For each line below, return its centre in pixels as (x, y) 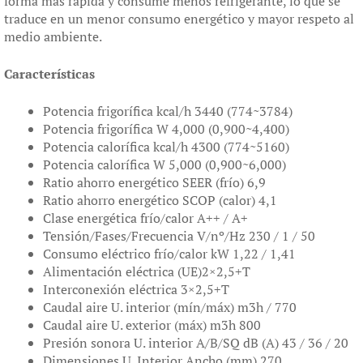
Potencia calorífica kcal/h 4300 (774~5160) (166, 146)
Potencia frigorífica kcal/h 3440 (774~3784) (168, 111)
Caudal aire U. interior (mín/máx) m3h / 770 (170, 307)
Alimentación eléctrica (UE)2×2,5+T (147, 271)
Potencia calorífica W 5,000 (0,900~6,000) (164, 164)
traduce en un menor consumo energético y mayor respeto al (179, 18)
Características (49, 73)
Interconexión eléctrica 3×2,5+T (136, 289)
